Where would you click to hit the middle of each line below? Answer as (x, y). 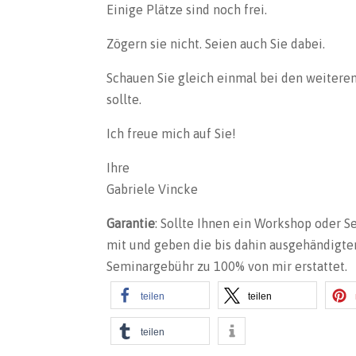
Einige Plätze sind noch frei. (187, 9)
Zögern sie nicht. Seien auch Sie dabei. (216, 43)
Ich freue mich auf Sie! (172, 133)
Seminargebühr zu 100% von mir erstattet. (227, 266)
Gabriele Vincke (153, 189)
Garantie (131, 223)
